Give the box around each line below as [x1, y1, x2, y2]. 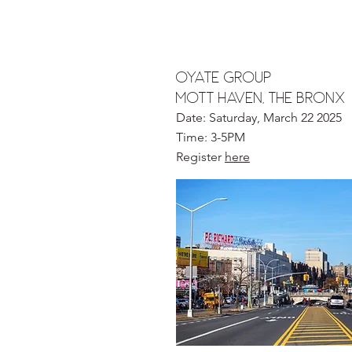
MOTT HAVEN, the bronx [176, 89, 346, 106]
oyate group [176, 68, 272, 86]
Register [176, 149, 225, 164]
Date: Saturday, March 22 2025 [176, 110, 342, 125]
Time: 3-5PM [176, 130, 245, 145]
